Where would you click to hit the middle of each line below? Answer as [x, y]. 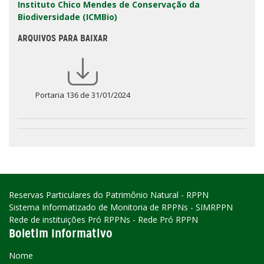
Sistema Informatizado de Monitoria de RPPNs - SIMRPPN [121, 207]
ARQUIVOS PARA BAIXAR [63, 38]
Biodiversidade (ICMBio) [67, 17]
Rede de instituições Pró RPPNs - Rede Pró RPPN [103, 220]
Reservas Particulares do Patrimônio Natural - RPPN [109, 195]
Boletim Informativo [61, 234]
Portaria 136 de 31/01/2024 [82, 95]
